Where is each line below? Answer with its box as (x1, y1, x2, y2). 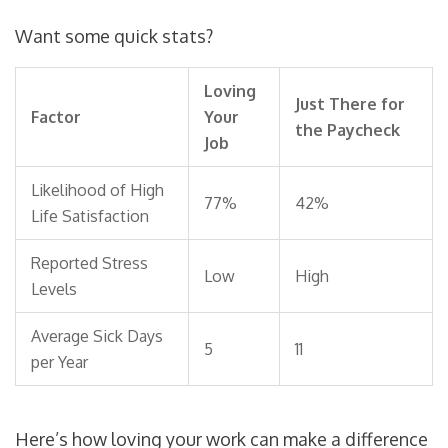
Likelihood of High (31, 180, 164, 201)
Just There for (295, 94, 405, 115)
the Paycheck (295, 120, 400, 141)
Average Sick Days (31, 326, 163, 347)
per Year (31, 352, 88, 373)
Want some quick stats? (15, 25, 213, 48)
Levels (31, 279, 77, 300)
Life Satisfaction (31, 206, 149, 227)
